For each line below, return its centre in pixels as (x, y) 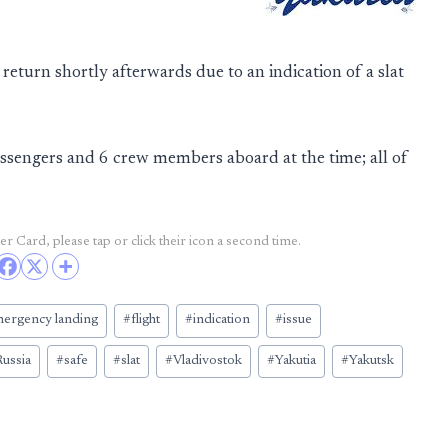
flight (145, 320)
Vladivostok (207, 361)
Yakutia (296, 361)
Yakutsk (372, 361)
